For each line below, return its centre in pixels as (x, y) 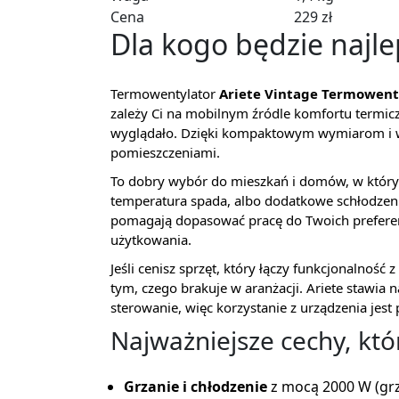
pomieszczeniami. (165, 152)
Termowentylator (165, 94)
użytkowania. (151, 240)
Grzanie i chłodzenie (195, 387)
